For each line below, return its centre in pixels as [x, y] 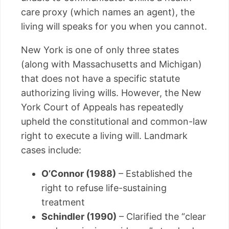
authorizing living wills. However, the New [111, 93]
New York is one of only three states [100, 50]
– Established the [154, 173]
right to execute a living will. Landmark [104, 135]
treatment [63, 202]
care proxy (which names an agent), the [108, 12]
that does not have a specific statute [100, 78]
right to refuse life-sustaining [104, 188]
